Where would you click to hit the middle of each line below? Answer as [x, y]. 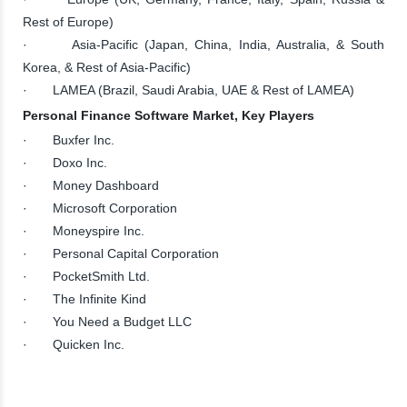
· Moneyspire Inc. [84, 230]
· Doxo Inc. [65, 162]
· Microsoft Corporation [100, 208]
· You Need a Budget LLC [107, 321]
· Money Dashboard [91, 185]
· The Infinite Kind [84, 298]
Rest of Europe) [68, 21]
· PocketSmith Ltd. [86, 276]
